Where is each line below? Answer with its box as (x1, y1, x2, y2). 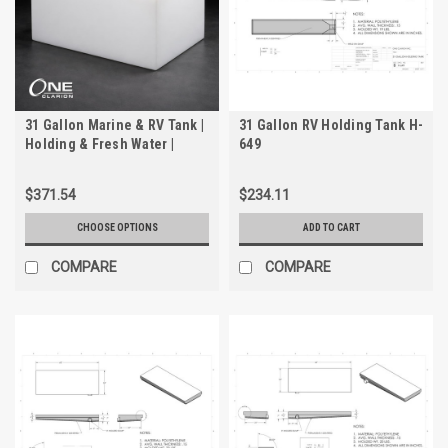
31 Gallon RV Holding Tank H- (239, 117, 423, 134)
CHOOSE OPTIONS (76, 222, 158, 234)
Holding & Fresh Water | (25, 136, 174, 153)
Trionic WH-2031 (25, 155, 129, 172)
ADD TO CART (302, 222, 360, 234)
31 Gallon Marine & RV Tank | (25, 117, 204, 134)
